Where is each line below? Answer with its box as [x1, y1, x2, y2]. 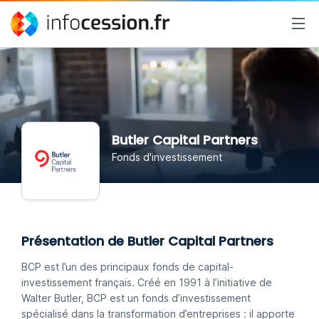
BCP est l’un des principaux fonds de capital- [21, 261, 234, 273]
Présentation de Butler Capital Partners [21, 232, 273, 250]
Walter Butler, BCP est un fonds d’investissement [21, 292, 251, 304]
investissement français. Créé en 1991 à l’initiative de [21, 276, 272, 288]
